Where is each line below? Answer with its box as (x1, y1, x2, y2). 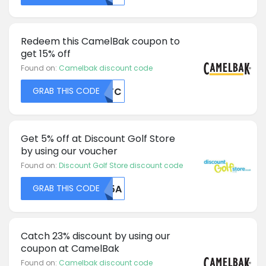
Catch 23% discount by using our (21, 229, 170, 243)
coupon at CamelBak (21, 241, 119, 255)
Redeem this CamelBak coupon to (21, 34, 180, 48)
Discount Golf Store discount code (59, 160, 183, 170)
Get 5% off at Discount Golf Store (21, 131, 175, 145)
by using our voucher (21, 144, 118, 158)
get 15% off (21, 46, 71, 61)
